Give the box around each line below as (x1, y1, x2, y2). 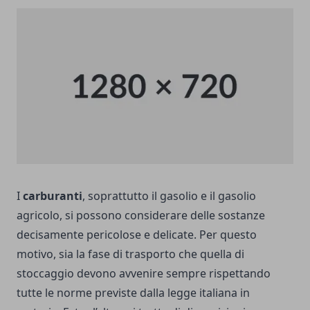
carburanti (23, 188, 82, 203)
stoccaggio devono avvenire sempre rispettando (17, 265, 271, 281)
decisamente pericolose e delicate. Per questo (17, 226, 257, 242)
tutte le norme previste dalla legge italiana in (17, 284, 250, 300)
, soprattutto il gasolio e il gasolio (82, 188, 256, 203)
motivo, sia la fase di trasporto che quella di (17, 246, 244, 262)
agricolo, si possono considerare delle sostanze (17, 207, 265, 223)
